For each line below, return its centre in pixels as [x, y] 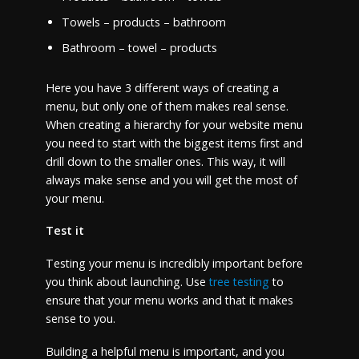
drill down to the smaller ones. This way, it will [165, 161]
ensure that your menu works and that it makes [169, 301]
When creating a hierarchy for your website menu [174, 124]
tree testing [239, 282]
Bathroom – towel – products [139, 47]
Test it [66, 231]
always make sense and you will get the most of [171, 179]
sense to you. [80, 319]
